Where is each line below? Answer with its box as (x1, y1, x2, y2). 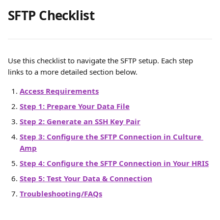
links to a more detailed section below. (8, 67, 137, 77)
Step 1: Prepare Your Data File (20, 101, 130, 111)
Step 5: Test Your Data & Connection (20, 173, 152, 183)
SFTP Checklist (8, 6, 94, 24)
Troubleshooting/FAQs (20, 189, 102, 198)
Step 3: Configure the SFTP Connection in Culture (20, 132, 203, 141)
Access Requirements (20, 86, 99, 96)
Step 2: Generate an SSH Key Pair (20, 116, 140, 126)
